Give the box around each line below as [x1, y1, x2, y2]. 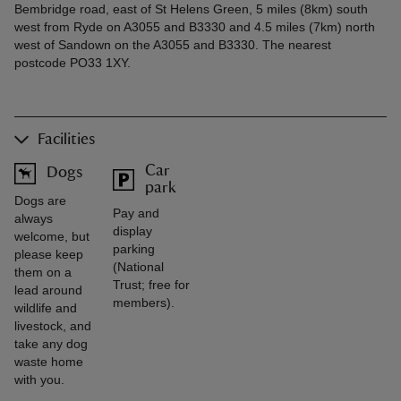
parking [113, 241, 155, 256]
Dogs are [14, 192, 66, 208]
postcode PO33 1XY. [14, 55, 131, 70]
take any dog [14, 336, 88, 351]
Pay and [113, 205, 159, 220]
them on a [14, 264, 72, 279]
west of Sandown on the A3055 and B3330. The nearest [14, 37, 331, 52]
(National [113, 259, 164, 274]
